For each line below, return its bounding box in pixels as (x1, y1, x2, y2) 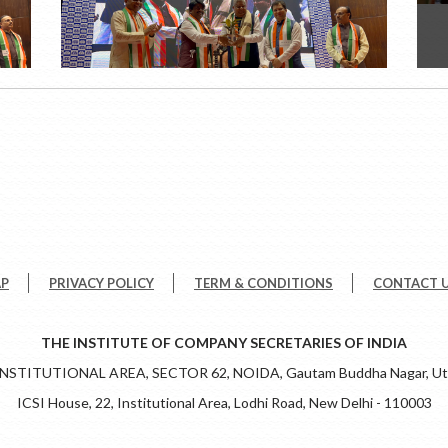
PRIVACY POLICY (49, 275, 154, 292)
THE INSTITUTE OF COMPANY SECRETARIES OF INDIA (41, 334, 407, 352)
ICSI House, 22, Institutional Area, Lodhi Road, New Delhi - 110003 (16, 394, 432, 412)
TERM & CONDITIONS (194, 275, 333, 292)
